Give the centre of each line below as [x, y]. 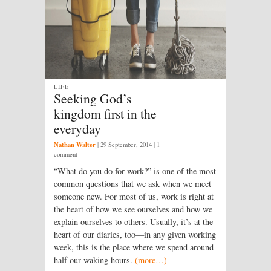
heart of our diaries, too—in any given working [135, 235]
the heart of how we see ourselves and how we [133, 209]
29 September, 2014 [126, 145]
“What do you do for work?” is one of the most [135, 171]
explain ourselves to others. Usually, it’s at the [133, 222]
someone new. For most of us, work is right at [134, 197]
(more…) [151, 260]
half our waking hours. [94, 260]
